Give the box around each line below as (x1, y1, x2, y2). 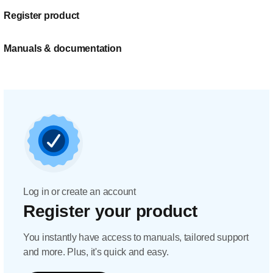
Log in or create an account (23, 186, 136, 197)
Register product (4, 10, 79, 21)
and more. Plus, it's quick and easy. (23, 247, 169, 257)
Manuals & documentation (4, 43, 122, 54)
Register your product (23, 202, 198, 221)
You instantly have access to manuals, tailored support (23, 232, 249, 243)
